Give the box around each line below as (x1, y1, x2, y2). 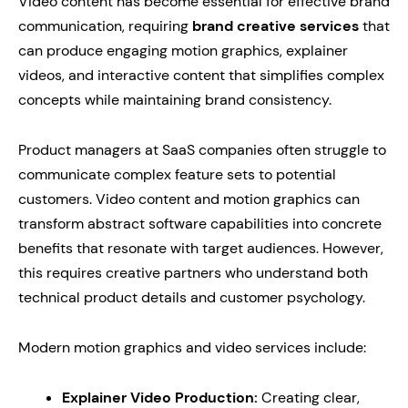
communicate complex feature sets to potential (18, 165, 336, 184)
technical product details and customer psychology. (18, 288, 365, 307)
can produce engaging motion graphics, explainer (18, 41, 348, 60)
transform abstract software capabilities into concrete (18, 214, 382, 233)
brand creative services (192, 16, 359, 36)
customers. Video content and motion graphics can (18, 189, 360, 209)
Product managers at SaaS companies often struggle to (18, 140, 386, 159)
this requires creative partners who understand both (18, 263, 368, 282)
